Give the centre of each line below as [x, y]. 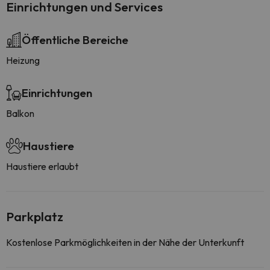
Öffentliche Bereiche [75, 40]
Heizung [23, 60]
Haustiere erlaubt [42, 166]
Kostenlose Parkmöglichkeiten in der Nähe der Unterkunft [125, 242]
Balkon [20, 113]
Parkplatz [35, 216]
